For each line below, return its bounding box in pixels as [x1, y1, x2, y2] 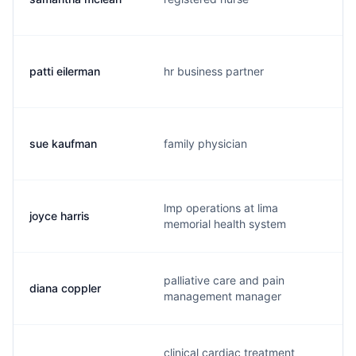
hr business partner [164, 64, 264, 78]
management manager [164, 289, 281, 303]
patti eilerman [29, 64, 100, 78]
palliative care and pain [164, 273, 284, 287]
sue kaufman [29, 137, 97, 150]
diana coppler [29, 281, 101, 295]
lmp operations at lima [164, 201, 278, 215]
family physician [164, 137, 247, 150]
